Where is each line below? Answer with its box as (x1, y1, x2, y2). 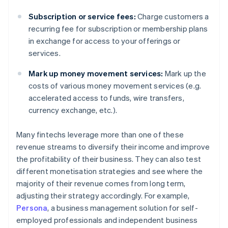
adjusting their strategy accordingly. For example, (16, 190, 190, 201)
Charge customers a (135, 11, 209, 21)
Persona (16, 202, 48, 213)
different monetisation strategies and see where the (16, 165, 203, 176)
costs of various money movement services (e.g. (28, 80, 202, 91)
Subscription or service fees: (28, 11, 136, 21)
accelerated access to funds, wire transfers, (28, 92, 184, 103)
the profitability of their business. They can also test (16, 153, 202, 164)
